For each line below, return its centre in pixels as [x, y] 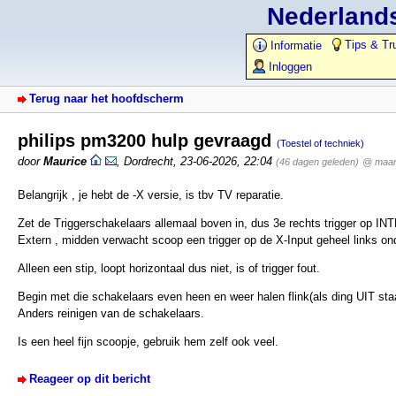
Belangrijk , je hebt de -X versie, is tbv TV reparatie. [151, 194]
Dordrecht [148, 161]
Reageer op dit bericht [90, 379]
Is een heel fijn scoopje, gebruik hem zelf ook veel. [148, 342]
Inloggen [289, 67]
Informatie [294, 46]
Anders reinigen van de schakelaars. [111, 314]
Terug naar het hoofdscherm [107, 99]
